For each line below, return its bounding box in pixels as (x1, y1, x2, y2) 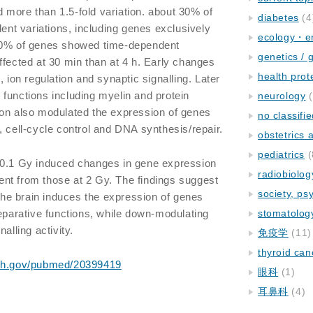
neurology (258, 90, 306, 101)
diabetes (258, 12, 299, 23)
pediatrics (258, 149, 305, 160)
